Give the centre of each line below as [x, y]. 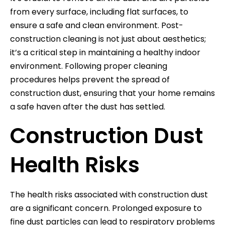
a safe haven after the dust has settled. [88, 106]
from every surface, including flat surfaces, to [99, 12]
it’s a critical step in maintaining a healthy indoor [105, 52]
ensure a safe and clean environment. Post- [97, 25]
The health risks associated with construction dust [109, 194]
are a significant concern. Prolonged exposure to [106, 208]
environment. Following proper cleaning [89, 66]
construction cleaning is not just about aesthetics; [108, 39]
